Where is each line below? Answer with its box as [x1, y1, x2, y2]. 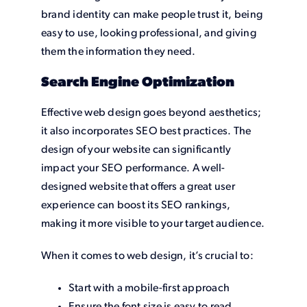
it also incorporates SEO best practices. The [40, 126, 251, 138]
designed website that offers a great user [40, 182, 235, 193]
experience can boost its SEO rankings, [40, 200, 231, 212]
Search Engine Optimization [40, 76, 234, 90]
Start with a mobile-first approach [68, 283, 230, 295]
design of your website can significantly [40, 145, 232, 156]
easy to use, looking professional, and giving [40, 28, 256, 40]
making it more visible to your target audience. [40, 219, 265, 230]
